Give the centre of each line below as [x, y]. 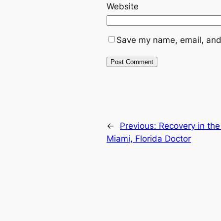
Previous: [139, 126]
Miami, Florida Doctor [149, 139]
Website [123, 7]
